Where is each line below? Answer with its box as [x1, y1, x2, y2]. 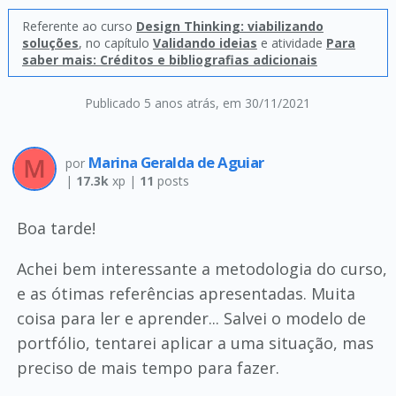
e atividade [256, 34, 326, 51]
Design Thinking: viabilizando [135, 18, 324, 34]
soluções [21, 34, 79, 51]
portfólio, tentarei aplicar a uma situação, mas [16, 332, 374, 354]
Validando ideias [152, 34, 257, 51]
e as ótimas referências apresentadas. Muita [16, 283, 355, 304]
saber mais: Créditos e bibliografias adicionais [21, 51, 317, 68]
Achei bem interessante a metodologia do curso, [16, 258, 387, 279]
